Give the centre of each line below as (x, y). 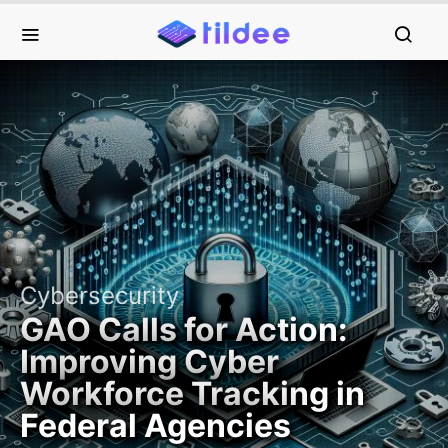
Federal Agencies (155, 425)
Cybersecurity (99, 295)
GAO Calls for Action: (184, 329)
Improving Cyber (149, 361)
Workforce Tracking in (192, 393)
